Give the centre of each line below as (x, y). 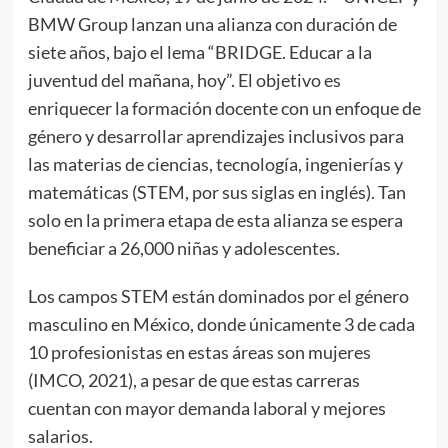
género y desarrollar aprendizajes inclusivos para (215, 136)
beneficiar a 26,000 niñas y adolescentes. (183, 248)
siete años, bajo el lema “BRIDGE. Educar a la (199, 52)
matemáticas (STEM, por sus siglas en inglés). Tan (216, 192)
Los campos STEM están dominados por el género (218, 296)
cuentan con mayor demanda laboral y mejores (206, 408)
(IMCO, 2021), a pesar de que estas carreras (193, 380)
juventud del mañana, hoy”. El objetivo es (184, 80)
